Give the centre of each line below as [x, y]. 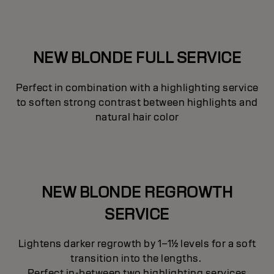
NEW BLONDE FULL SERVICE [137, 57]
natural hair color [137, 117]
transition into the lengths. [137, 259]
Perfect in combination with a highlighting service [137, 87]
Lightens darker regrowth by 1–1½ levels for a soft [137, 244]
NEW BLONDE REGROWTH [137, 192]
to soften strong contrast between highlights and [137, 102]
